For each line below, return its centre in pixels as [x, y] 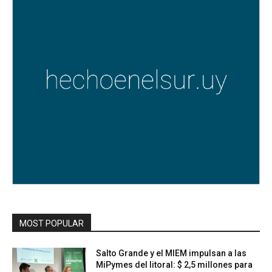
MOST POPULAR [52, 224]
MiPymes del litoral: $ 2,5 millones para [175, 265]
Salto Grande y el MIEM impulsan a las [172, 253]
